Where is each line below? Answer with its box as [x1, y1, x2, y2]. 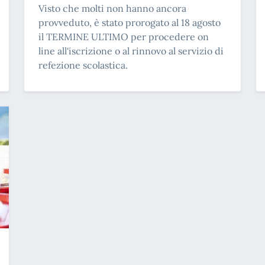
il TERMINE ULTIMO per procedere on [38, 30, 209, 43]
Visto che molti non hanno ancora [38, 2, 186, 14]
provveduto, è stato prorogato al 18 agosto [38, 16, 221, 28]
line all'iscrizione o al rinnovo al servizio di [38, 44, 224, 57]
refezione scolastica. [38, 59, 128, 71]
